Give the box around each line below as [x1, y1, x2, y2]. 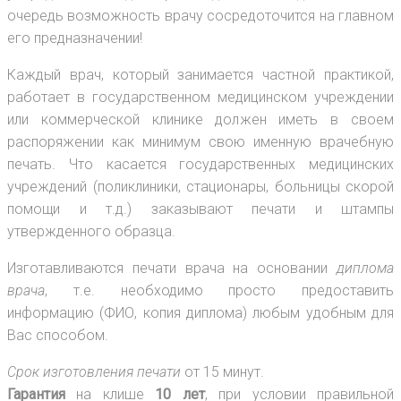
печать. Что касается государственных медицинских [7, 156, 394, 174]
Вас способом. [7, 327, 108, 345]
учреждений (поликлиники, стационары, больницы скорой [7, 178, 394, 196]
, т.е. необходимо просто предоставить [45, 282, 394, 300]
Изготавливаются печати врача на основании [7, 260, 337, 277]
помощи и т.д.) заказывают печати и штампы [7, 200, 394, 218]
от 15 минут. [181, 363, 264, 381]
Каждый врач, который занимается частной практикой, [7, 66, 394, 84]
